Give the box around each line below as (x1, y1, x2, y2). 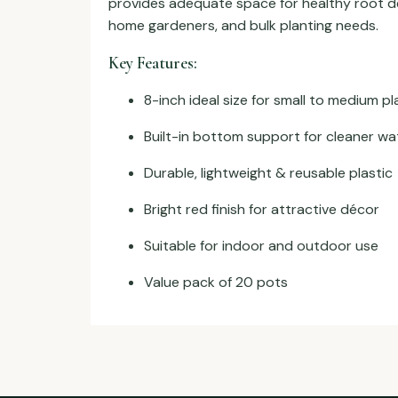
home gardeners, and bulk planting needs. (108, 15, 378, 35)
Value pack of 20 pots (144, 273, 288, 292)
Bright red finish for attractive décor (144, 200, 379, 219)
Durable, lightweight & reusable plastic (144, 163, 393, 183)
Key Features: (108, 52, 197, 73)
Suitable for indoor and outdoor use (144, 236, 378, 256)
